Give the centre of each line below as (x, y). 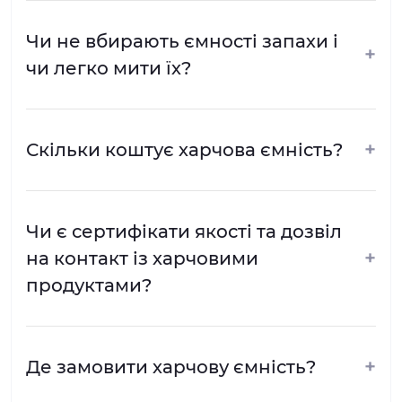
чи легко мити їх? (109, 68)
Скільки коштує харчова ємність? (184, 149)
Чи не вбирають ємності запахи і (182, 41)
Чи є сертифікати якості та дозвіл (184, 231)
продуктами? (89, 285)
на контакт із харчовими (142, 258)
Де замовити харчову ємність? (171, 367)
